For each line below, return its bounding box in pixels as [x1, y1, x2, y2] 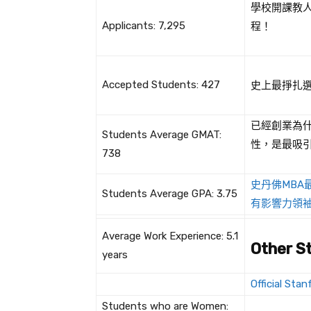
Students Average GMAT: [102, 128, 221, 142]
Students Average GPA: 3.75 [102, 187, 237, 201]
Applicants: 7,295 [102, 19, 185, 33]
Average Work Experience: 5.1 [102, 230, 238, 243]
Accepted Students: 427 [102, 78, 220, 92]
